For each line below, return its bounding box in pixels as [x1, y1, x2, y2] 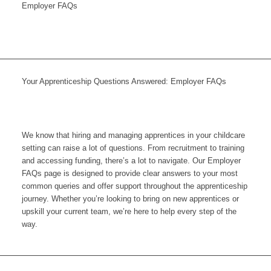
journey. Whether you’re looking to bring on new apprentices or [21, 194, 239, 204]
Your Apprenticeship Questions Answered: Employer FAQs [21, 77, 226, 86]
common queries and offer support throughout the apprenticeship [21, 181, 247, 191]
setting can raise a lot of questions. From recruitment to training [21, 143, 244, 153]
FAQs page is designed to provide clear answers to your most [21, 169, 238, 178]
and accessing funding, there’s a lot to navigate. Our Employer [21, 156, 241, 166]
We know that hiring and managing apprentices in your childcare [21, 131, 245, 140]
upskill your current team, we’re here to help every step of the [21, 207, 237, 217]
